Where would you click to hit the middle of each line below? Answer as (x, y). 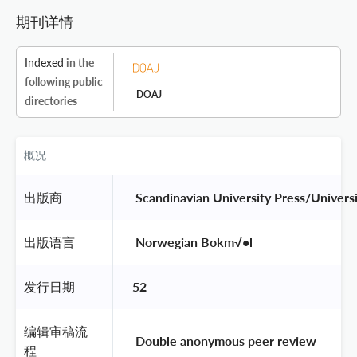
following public (64, 81)
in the (79, 62)
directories (51, 100)
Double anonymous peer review (226, 340)
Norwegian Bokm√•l (194, 241)
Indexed (44, 62)
